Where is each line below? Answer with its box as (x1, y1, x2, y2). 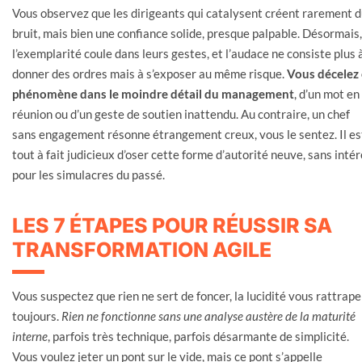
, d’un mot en (294, 86, 360, 101)
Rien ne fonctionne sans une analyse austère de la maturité (61, 308, 356, 323)
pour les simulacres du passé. (12, 166, 165, 182)
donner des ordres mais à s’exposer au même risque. (12, 65, 287, 81)
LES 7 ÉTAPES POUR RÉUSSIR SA (12, 213, 332, 238)
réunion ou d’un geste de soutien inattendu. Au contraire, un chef (12, 106, 350, 121)
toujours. (12, 308, 61, 323)
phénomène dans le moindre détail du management (12, 86, 294, 101)
